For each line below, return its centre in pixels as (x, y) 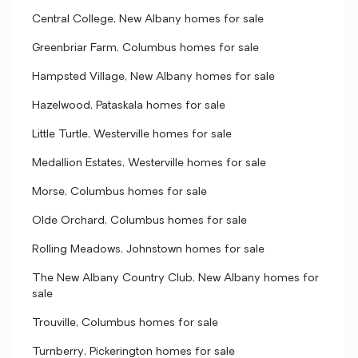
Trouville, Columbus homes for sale (125, 323)
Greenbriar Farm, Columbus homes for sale (145, 48)
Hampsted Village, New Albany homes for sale (153, 77)
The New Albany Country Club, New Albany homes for (175, 278)
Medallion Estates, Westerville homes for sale (149, 163)
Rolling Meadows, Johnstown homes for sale (148, 250)
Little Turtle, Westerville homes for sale (132, 135)
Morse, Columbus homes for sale (119, 192)
